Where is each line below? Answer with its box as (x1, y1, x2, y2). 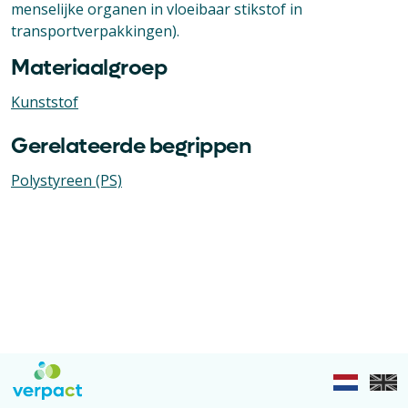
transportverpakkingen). (11, 21, 183, 41)
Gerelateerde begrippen (11, 132, 251, 160)
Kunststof (11, 92, 78, 112)
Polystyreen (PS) (11, 170, 122, 190)
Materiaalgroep (11, 54, 167, 82)
